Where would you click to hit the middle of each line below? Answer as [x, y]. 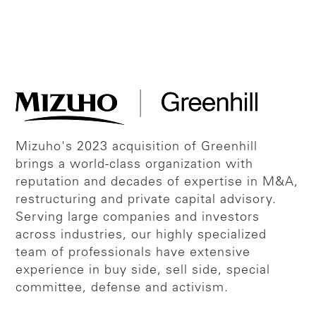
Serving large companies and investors [138, 218]
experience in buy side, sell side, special [143, 271]
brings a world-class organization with [135, 165]
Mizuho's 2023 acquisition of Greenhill [137, 148]
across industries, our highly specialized [141, 236]
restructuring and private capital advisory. [146, 201]
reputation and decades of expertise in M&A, [157, 183]
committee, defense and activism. [122, 289]
